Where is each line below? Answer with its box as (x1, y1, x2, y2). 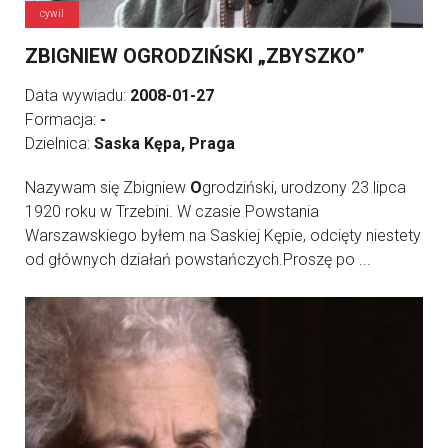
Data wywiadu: (25, 86, 130, 106)
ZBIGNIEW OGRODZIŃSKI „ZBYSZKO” (25, 44, 365, 69)
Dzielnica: (25, 134, 94, 154)
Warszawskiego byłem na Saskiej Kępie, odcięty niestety (25, 226, 421, 246)
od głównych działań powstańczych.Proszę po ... (25, 250, 371, 270)
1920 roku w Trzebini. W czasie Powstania (25, 202, 319, 222)
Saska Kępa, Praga (94, 134, 235, 154)
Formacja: (25, 110, 100, 130)
